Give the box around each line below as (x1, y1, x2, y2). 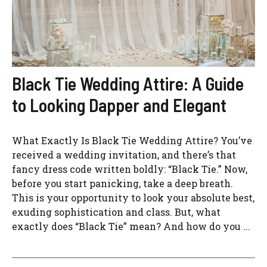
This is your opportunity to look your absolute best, (12, 191, 254, 204)
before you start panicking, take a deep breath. (12, 176, 233, 190)
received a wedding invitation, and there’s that (12, 148, 236, 161)
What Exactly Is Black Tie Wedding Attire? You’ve (12, 133, 252, 147)
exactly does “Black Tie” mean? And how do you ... (12, 219, 250, 232)
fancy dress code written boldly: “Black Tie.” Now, (12, 162, 247, 175)
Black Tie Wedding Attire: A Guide (12, 72, 244, 94)
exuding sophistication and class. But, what (12, 205, 221, 218)
